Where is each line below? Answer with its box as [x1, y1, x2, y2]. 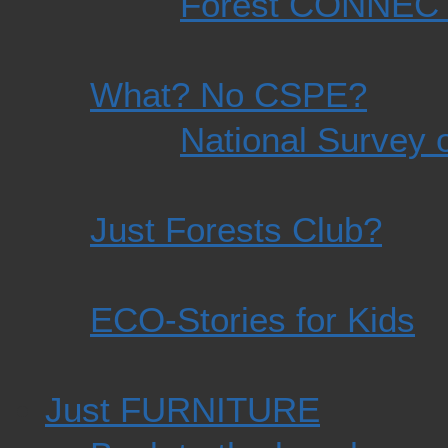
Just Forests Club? [90, 210, 382, 250]
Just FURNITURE [45, 390, 320, 430]
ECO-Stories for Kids [90, 300, 415, 340]
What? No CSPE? [90, 75, 367, 115]
